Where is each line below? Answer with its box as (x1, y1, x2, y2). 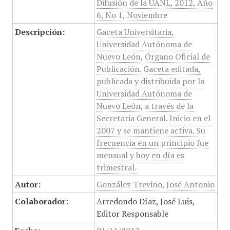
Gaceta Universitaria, (96, 26, 174, 37)
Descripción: (14, 26, 65, 37)
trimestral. (96, 162, 137, 173)
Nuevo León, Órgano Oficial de (96, 51, 210, 62)
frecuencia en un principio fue (96, 137, 208, 148)
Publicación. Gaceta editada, (96, 63, 201, 74)
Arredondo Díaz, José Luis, (96, 196, 195, 207)
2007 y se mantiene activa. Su (96, 125, 205, 136)
